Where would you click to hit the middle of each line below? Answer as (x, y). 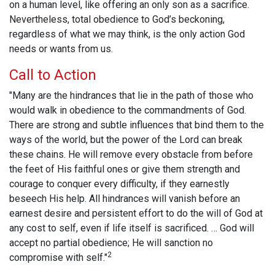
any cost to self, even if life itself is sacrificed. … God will (132, 228)
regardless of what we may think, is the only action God (127, 34)
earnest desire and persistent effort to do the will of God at (136, 214)
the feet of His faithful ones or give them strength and (125, 169)
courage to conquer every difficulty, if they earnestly (119, 184)
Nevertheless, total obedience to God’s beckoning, (117, 20)
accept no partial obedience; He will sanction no (111, 243)
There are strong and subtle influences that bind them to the (137, 125)
